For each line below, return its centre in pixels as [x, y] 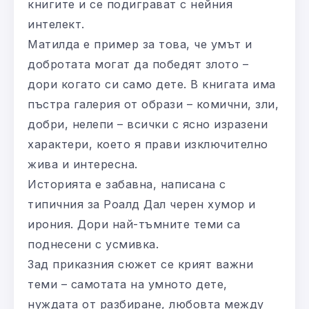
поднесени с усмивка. [93, 244]
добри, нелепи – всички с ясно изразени [148, 124]
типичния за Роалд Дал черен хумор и [142, 204]
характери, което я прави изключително [148, 144]
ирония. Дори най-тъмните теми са [134, 224]
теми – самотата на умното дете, [128, 284]
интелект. [56, 24]
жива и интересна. [83, 164]
